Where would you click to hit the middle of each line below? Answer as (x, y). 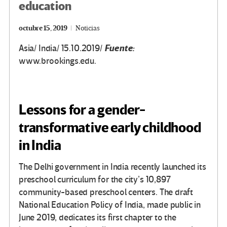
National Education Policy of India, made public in (110, 205)
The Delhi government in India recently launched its (112, 167)
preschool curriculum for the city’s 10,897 (95, 180)
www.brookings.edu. (58, 61)
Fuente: (119, 49)
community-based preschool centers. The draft (106, 193)
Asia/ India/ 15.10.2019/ (62, 49)
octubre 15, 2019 (43, 28)
